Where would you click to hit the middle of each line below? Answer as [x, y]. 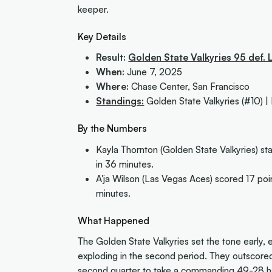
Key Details [102, 36]
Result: [112, 57]
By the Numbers [112, 128]
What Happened [113, 220]
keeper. [93, 9]
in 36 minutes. [125, 164]
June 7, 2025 [155, 72]
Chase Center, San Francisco [189, 87]
